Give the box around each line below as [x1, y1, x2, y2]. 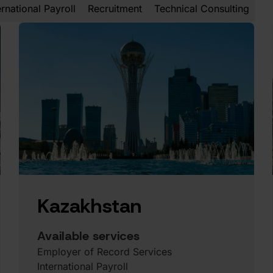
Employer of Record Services [37, 246, 172, 258]
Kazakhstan [37, 194, 142, 218]
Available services [37, 229, 140, 243]
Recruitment [88, 2, 142, 15]
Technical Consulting [154, 2, 249, 15]
